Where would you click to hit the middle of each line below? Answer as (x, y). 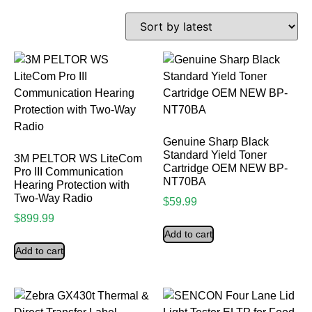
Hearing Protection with (72, 185)
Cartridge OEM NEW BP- (225, 169)
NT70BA (185, 182)
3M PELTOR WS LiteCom (78, 159)
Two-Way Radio (53, 198)
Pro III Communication (69, 172)
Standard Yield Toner (215, 155)
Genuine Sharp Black (216, 142)
